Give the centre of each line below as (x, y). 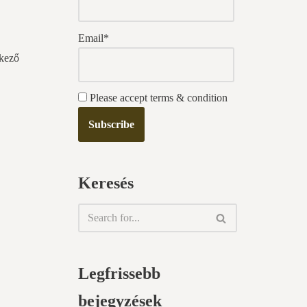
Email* (93, 38)
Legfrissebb (119, 274)
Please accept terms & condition (157, 98)
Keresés (106, 183)
